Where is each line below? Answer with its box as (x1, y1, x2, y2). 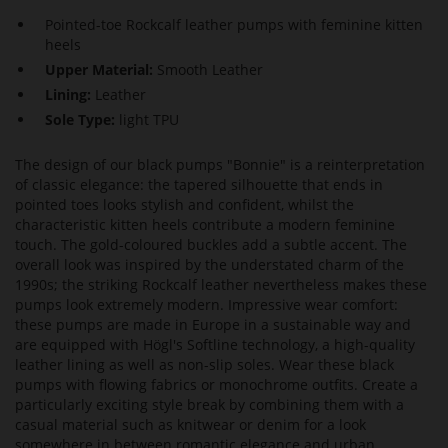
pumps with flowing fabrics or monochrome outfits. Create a (15, 375, 418, 395)
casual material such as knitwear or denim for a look (15, 415, 366, 435)
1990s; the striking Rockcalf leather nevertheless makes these (15, 275, 427, 295)
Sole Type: (45, 110, 119, 130)
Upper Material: (45, 60, 157, 80)
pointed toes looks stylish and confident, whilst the (15, 195, 354, 215)
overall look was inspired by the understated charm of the (15, 255, 404, 275)
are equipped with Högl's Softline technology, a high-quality (15, 335, 415, 355)
